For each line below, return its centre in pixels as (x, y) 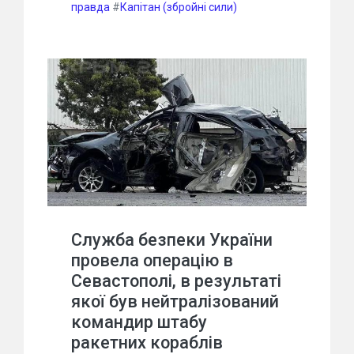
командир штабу (139, 322)
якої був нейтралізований (175, 301)
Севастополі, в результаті (176, 281)
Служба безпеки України (172, 239)
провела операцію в (152, 260)
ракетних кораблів (147, 342)
